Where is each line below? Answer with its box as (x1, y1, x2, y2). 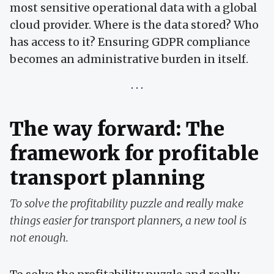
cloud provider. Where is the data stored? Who (10, 18, 259, 32)
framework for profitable (10, 141, 259, 166)
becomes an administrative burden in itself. (10, 52, 248, 67)
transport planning (10, 166, 205, 191)
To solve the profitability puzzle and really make (10, 196, 243, 211)
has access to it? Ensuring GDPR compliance (10, 35, 250, 50)
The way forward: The (10, 117, 224, 142)
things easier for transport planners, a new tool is (10, 213, 246, 228)
